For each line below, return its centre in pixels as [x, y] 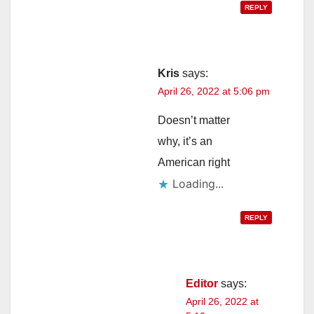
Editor [202, 283]
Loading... [198, 183]
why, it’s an [185, 141]
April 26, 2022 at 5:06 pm [214, 91]
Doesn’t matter [194, 120]
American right [194, 162]
